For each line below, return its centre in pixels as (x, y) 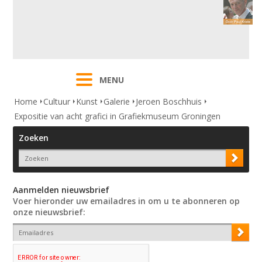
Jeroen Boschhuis (169, 102)
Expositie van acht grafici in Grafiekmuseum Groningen (118, 116)
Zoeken (34, 138)
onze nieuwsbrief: (49, 212)
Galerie (117, 102)
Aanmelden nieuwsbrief (61, 190)
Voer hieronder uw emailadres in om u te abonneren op (127, 201)
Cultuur (57, 102)
